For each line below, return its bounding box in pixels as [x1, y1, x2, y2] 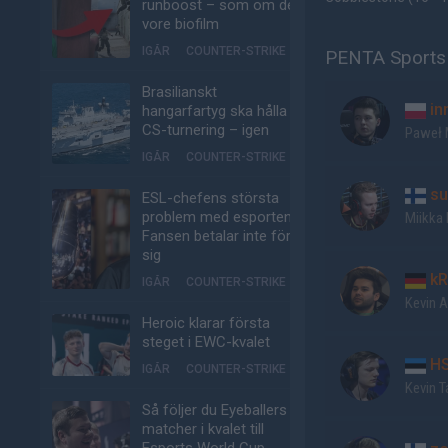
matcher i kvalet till [142, 420, 264, 438]
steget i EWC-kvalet [142, 333, 270, 351]
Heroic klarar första [142, 314, 270, 332]
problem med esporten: [142, 208, 295, 226]
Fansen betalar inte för [142, 227, 291, 245]
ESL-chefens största [142, 189, 279, 207]
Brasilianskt [142, 83, 217, 101]
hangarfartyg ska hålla [142, 102, 287, 120]
